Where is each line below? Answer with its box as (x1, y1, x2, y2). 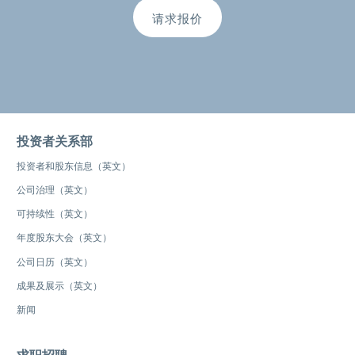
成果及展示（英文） (17, 278, 102, 292)
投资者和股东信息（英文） (17, 158, 131, 173)
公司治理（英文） (17, 182, 93, 197)
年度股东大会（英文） (17, 231, 112, 245)
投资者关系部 (17, 132, 93, 150)
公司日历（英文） (17, 254, 93, 269)
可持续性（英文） (17, 207, 93, 221)
